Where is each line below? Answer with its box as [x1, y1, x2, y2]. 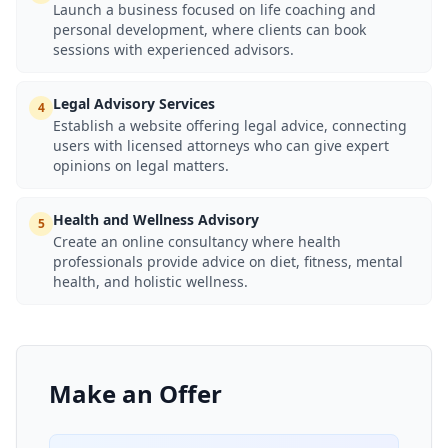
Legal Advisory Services [53, 94, 215, 113]
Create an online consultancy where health [53, 232, 341, 251]
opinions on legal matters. [53, 156, 229, 175]
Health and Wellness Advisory [53, 210, 259, 229]
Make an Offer [49, 377, 222, 410]
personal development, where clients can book [53, 20, 366, 39]
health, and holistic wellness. [53, 272, 248, 291]
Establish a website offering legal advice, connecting [53, 116, 407, 135]
